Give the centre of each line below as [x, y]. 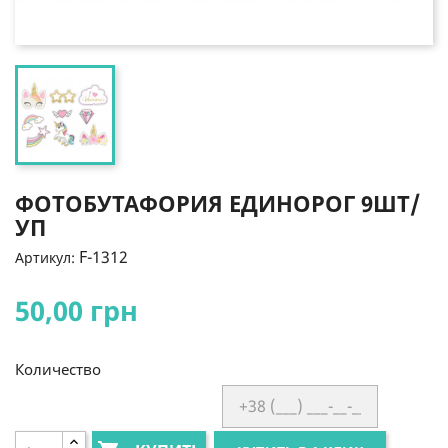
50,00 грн [76, 310]
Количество [58, 368]
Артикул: [45, 257]
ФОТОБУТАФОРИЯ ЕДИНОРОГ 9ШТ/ [217, 202]
